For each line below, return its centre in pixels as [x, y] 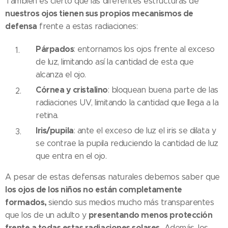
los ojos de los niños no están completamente [94, 190]
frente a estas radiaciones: [87, 26]
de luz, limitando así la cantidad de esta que [115, 62]
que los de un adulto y [47, 215]
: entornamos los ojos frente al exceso [144, 49]
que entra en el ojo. [71, 156]
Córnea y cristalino [72, 90]
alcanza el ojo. [61, 75]
